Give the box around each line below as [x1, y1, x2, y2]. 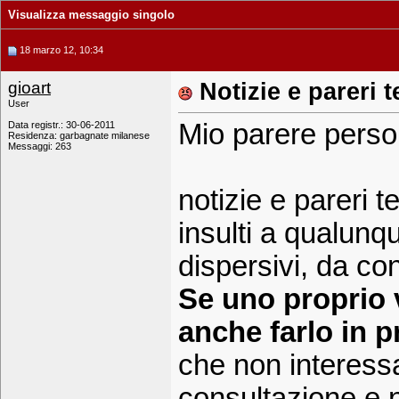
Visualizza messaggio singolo [8, 8, 175, 21]
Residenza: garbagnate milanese [8, 130, 150, 141]
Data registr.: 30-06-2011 [8, 119, 115, 130]
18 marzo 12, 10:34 [17, 45, 103, 55]
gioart [8, 78, 51, 97]
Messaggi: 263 [8, 141, 71, 151]
